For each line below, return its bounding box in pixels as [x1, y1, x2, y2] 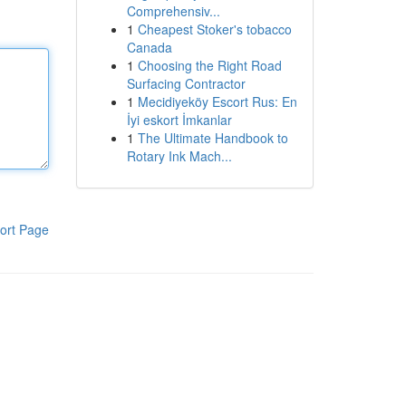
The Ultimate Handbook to [137, 129, 288, 147]
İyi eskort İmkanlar [126, 111, 232, 129]
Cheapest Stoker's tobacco [137, 20, 292, 38]
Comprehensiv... [126, 2, 220, 20]
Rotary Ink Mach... [126, 147, 232, 165]
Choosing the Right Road [137, 56, 282, 74]
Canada [126, 38, 172, 56]
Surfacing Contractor [126, 74, 246, 92]
